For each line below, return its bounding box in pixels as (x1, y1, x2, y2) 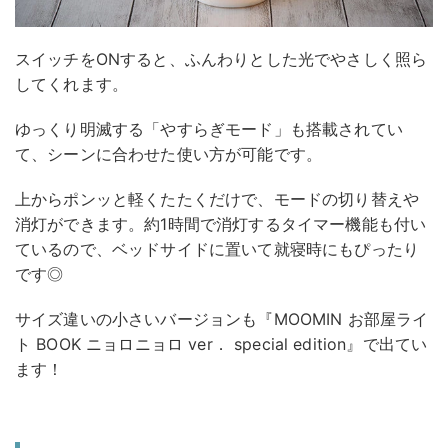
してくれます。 (15, 73, 129, 94)
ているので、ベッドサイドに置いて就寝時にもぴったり (15, 238, 420, 259)
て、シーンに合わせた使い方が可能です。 (15, 143, 323, 164)
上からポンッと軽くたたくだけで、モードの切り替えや (15, 188, 420, 209)
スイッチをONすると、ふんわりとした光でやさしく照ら (15, 48, 428, 69)
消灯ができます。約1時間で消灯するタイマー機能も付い (15, 213, 427, 234)
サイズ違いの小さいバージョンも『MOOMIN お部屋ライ (15, 308, 429, 329)
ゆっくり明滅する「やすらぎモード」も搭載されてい (15, 118, 403, 139)
